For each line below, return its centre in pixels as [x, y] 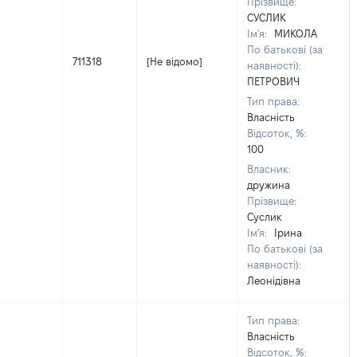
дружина [269, 185]
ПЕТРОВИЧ [273, 81]
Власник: [269, 169]
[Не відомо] [175, 61]
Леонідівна [274, 280]
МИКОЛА [296, 33]
